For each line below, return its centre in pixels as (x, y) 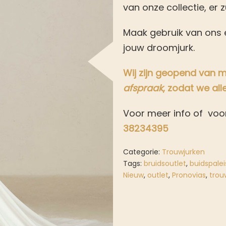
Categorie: (143, 152)
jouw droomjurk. (159, 48)
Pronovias (189, 175)
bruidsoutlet (165, 163)
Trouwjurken (183, 152)
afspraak (143, 88)
